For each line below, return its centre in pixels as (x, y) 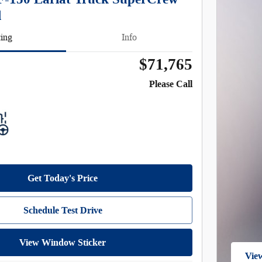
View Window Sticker (63, 243)
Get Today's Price (63, 178)
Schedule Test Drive (63, 211)
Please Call (171, 84)
